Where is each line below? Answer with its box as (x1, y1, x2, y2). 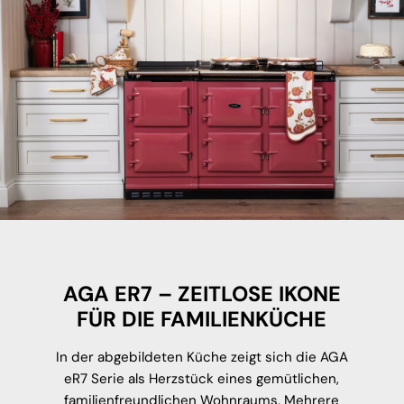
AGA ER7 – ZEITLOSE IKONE (62, 280, 341, 308)
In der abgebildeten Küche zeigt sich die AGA (55, 347, 348, 366)
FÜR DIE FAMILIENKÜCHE (77, 305, 327, 333)
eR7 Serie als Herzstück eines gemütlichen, (64, 369, 340, 388)
